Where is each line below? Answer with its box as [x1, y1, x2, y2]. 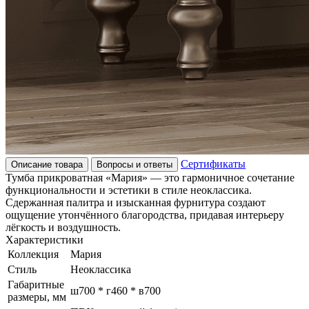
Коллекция [8, 248, 59, 260]
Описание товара [11, 159, 83, 170]
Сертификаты [181, 158, 246, 170]
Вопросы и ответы [97, 159, 172, 170]
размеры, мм [8, 291, 66, 303]
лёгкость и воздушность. [6, 221, 121, 233]
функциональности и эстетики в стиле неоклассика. [6, 184, 252, 196]
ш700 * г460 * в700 [70, 285, 161, 297]
